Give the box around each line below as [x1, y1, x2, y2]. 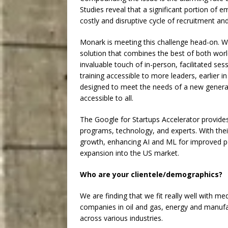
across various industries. [80, 213, 163, 223]
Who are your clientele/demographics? [80, 169, 222, 180]
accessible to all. [80, 93, 133, 103]
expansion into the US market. [80, 148, 179, 158]
